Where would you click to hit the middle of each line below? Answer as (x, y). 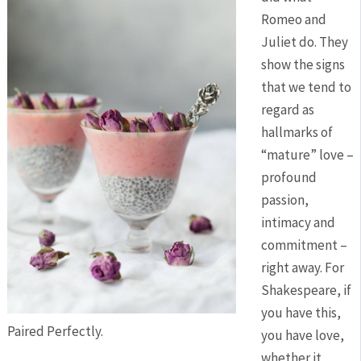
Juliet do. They (304, 42)
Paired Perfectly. (55, 331)
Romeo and (293, 20)
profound (288, 178)
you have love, (302, 336)
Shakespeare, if (306, 290)
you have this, (301, 313)
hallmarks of (297, 133)
